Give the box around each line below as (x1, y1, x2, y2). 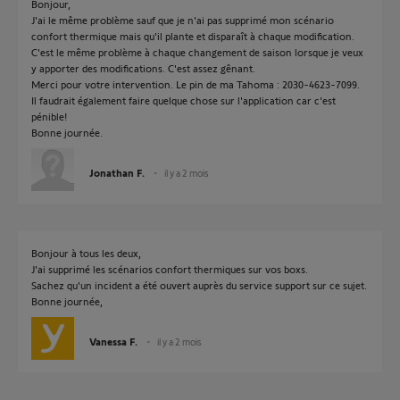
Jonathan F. (89, 166, 145, 179)
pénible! (31, 110, 67, 122)
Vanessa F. (89, 335, 137, 347)
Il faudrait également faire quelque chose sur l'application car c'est (31, 94, 336, 106)
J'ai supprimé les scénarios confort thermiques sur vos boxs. (31, 262, 308, 275)
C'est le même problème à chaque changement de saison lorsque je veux (31, 46, 363, 58)
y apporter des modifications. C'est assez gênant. (31, 62, 255, 74)
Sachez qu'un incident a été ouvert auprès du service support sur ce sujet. (31, 279, 367, 291)
